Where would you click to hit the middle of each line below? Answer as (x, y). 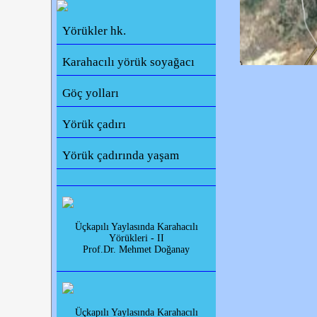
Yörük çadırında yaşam (121, 156)
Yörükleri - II (136, 238)
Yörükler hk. (94, 31)
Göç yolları (91, 93)
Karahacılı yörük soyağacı (129, 62)
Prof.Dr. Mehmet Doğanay (137, 249)
